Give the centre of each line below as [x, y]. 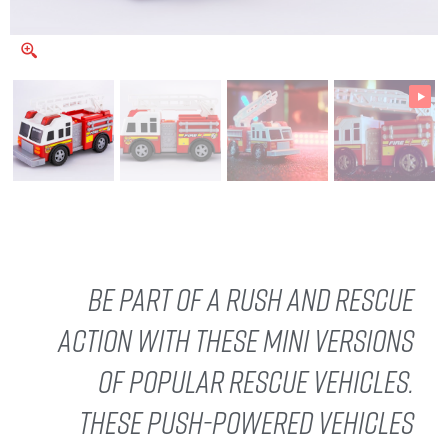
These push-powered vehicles [246, 422]
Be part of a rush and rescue [251, 299]
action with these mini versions [236, 340]
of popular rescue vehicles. [256, 381]
